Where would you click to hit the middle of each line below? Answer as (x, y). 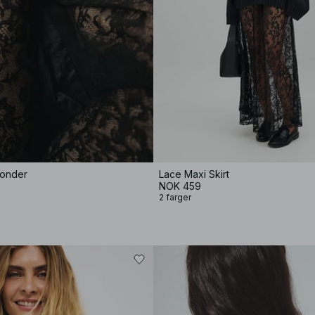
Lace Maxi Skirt (194, 174)
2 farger (175, 197)
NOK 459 (180, 186)
